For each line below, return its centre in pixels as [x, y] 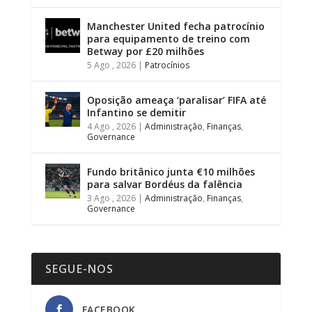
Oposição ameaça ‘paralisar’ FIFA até [176, 100]
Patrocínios [167, 65]
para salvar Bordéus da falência [164, 184]
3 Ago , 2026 [111, 198]
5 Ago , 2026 [111, 65]
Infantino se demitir [136, 112]
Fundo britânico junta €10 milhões [171, 171]
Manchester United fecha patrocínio [175, 26]
